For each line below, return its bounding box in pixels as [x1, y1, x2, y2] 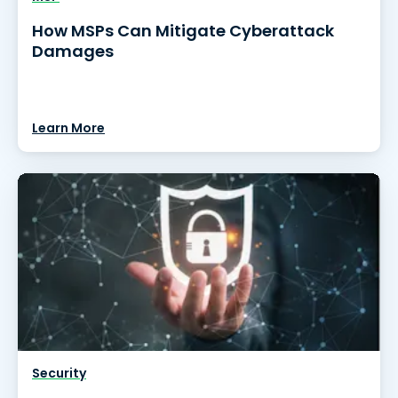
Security [32, 364, 86, 382]
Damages [32, 40, 114, 62]
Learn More [32, 119, 105, 137]
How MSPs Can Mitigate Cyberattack [32, 20, 334, 42]
